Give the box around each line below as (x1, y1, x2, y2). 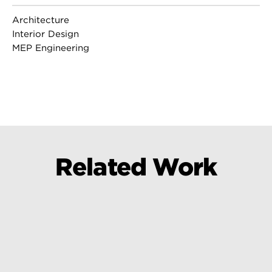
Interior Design (12, 28, 79, 39)
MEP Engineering (12, 42, 89, 53)
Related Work (55, 152, 217, 182)
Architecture (12, 14, 69, 25)
